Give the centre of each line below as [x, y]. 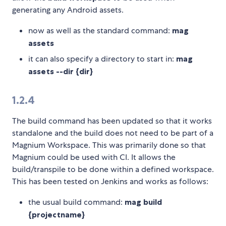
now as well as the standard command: [100, 31]
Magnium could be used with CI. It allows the [94, 157]
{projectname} [56, 215]
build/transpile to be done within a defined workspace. [113, 169]
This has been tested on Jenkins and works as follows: [110, 182]
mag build [143, 202]
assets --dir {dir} [61, 71]
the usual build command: [76, 202]
